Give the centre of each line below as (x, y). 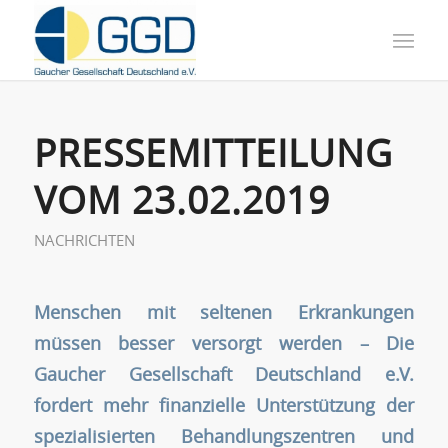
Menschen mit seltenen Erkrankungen (224, 311)
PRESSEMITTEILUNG (213, 153)
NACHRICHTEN (84, 240)
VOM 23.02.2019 (181, 200)
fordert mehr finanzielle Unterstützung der (224, 404)
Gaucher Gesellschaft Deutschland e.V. (224, 373)
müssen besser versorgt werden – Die (224, 342)
